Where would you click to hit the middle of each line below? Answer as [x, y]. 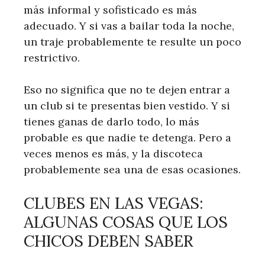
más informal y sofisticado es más [110, 10]
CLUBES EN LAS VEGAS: [114, 203]
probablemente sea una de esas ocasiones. [132, 170]
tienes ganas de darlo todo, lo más [112, 122]
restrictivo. [52, 58]
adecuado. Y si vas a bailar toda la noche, [129, 26]
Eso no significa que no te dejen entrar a [127, 90]
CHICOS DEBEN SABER [109, 241]
